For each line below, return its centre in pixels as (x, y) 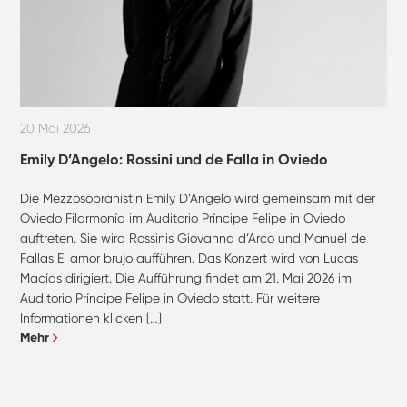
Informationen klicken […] (91, 318)
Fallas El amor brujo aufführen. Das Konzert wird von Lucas (189, 258)
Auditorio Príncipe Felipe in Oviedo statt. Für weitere (170, 298)
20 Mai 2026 (56, 128)
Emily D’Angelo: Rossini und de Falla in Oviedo (174, 159)
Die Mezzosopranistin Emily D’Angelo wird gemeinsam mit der (198, 198)
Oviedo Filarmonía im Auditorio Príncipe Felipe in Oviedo (183, 218)
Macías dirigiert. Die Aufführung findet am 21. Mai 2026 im (186, 278)
